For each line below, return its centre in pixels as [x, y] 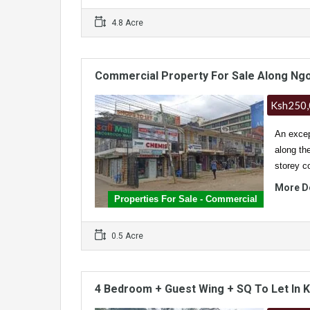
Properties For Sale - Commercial [186, 199]
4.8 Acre [127, 23]
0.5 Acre [127, 236]
